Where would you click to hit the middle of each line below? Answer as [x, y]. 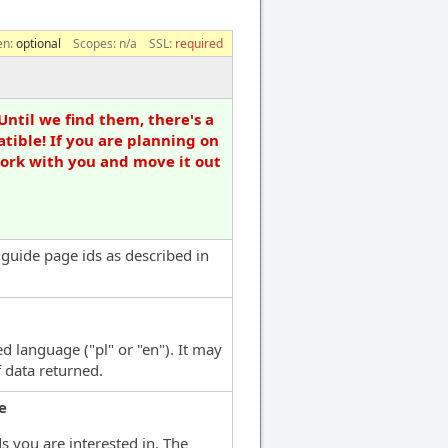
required [199, 43]
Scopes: [96, 43]
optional [38, 43]
